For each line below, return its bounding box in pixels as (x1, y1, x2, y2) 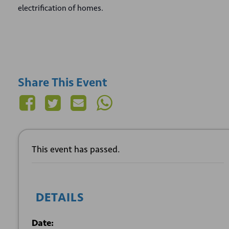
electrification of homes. (18, 3, 103, 13)
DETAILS (36, 190, 84, 204)
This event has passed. (32, 144, 120, 155)
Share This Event (18, 75, 107, 89)
